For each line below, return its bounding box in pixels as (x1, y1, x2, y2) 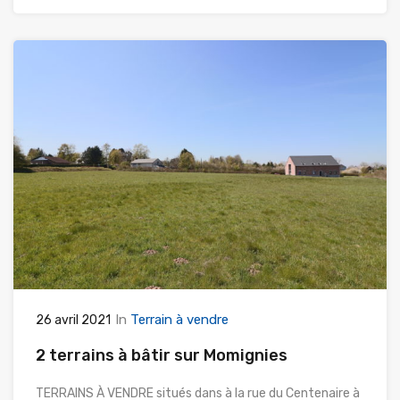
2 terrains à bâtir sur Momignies (36, 345, 287, 365)
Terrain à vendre (130, 311, 229, 328)
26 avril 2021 (36, 312, 111, 328)
